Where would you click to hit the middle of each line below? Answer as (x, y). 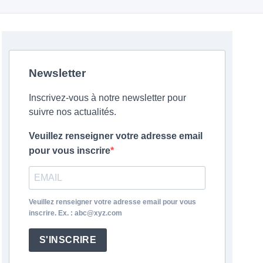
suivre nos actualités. (72, 112)
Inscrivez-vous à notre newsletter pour (107, 97)
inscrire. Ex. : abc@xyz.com (75, 213)
